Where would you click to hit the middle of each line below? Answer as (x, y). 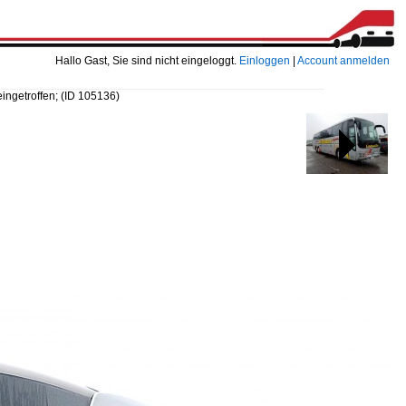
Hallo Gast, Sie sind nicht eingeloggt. (147, 61)
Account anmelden (343, 61)
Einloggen (265, 61)
